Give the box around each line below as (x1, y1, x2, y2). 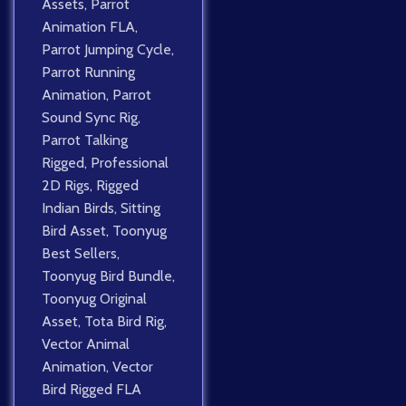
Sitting (121, 199, 160, 217)
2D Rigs (42, 177, 90, 195)
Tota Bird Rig (84, 313, 164, 331)
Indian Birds (42, 199, 114, 217)
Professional (91, 154, 169, 172)
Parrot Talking (42, 131, 128, 150)
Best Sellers (42, 245, 117, 263)
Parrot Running (42, 63, 135, 82)
